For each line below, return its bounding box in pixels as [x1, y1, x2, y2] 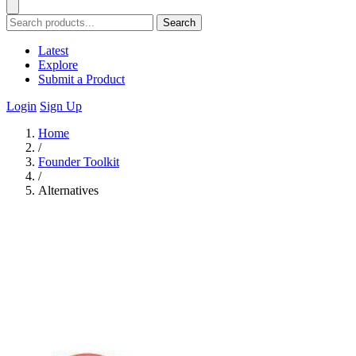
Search [163, 17, 195, 29]
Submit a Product [38, 72, 125, 86]
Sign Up [40, 99, 82, 113]
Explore [38, 58, 78, 72]
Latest [38, 44, 68, 57]
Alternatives [38, 184, 99, 197]
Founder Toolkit [38, 155, 119, 168]
